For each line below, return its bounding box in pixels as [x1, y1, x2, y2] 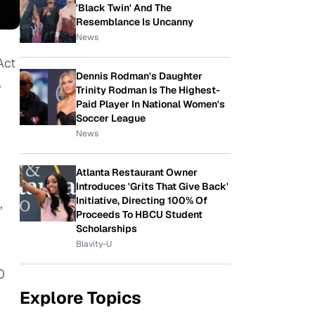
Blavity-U [76, 238, 112, 250]
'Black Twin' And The [76, 1, 172, 14]
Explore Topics [20, 287, 141, 309]
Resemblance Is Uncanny [76, 15, 193, 28]
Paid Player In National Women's [76, 98, 225, 110]
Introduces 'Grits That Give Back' [76, 180, 229, 193]
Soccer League [76, 112, 146, 124]
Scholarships [76, 222, 137, 235]
